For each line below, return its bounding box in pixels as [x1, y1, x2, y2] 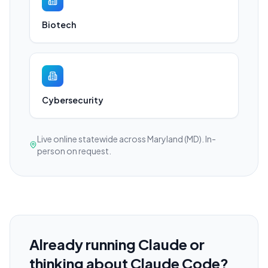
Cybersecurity [42, 95, 103, 106]
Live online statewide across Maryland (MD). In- [36, 133, 216, 145]
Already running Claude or [29, 235, 205, 254]
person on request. [36, 145, 111, 157]
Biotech [42, 19, 76, 31]
